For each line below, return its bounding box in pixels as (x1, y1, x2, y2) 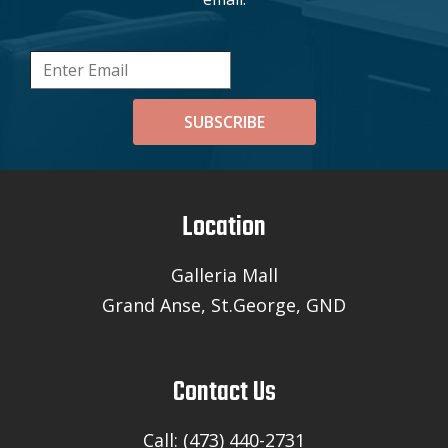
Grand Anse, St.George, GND (102, 292, 346, 317)
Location (182, 205, 266, 249)
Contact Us (172, 370, 276, 414)
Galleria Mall (170, 262, 278, 287)
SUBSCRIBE (183, 110, 265, 133)
